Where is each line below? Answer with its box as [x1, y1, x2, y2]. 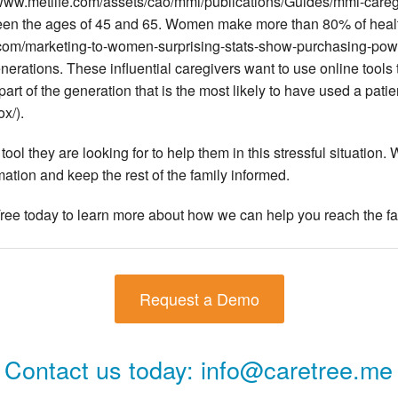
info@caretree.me [201, 352, 394, 387]
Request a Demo [139, 287, 259, 311]
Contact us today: [4, 352, 195, 387]
